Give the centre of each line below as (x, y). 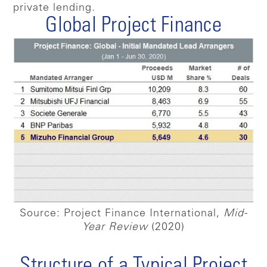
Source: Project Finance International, (122, 214)
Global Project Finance (133, 27)
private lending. (55, 8)
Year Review (115, 228)
